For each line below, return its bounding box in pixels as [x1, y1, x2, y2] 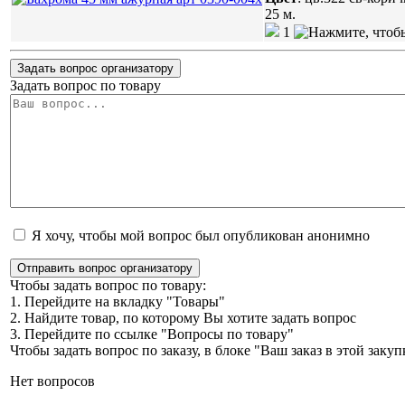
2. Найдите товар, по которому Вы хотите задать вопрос [10, 309, 356, 325]
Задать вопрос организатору [17, 61, 174, 75]
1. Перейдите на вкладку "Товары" [10, 293, 225, 309]
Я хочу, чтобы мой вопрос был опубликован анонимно [28, 227, 370, 243]
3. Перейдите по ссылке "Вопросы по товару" [10, 325, 294, 342]
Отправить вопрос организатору [17, 260, 193, 275]
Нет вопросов [10, 372, 95, 389]
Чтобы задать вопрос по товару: [10, 277, 206, 293]
